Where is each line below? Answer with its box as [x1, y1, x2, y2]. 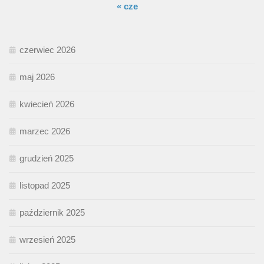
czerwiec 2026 [19, 45, 75, 55]
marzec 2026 [19, 126, 70, 137]
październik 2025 [19, 207, 85, 218]
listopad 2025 [19, 180, 70, 191]
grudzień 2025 [19, 153, 74, 164]
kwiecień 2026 [19, 99, 74, 110]
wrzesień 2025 [19, 235, 75, 245]
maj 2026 [19, 72, 55, 82]
